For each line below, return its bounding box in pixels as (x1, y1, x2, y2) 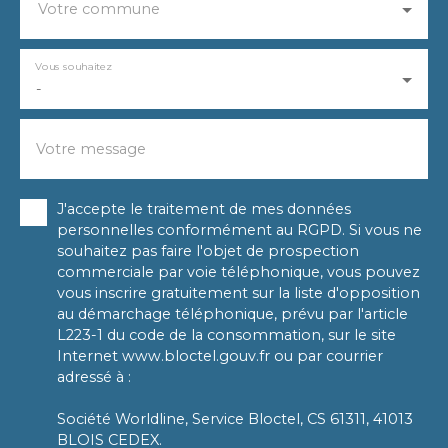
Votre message (36, 140, 146, 159)
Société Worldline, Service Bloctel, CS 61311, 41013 (57, 410, 413, 429)
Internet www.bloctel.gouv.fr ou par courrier (57, 347, 383, 366)
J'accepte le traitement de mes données (57, 200, 351, 219)
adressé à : (57, 368, 131, 387)
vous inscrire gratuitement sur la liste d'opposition (57, 284, 420, 303)
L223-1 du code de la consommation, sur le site (57, 326, 396, 345)
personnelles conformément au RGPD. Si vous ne (57, 221, 422, 240)
